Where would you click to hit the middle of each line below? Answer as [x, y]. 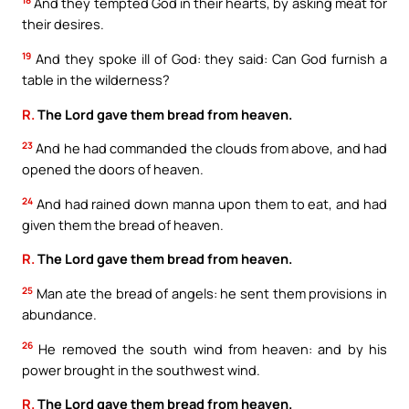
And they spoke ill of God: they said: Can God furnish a [209, 59]
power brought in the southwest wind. [141, 369]
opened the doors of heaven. [113, 169]
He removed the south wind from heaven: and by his [210, 348]
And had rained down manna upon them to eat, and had [210, 203]
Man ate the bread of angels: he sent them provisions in [210, 293]
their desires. [63, 24]
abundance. [59, 314]
